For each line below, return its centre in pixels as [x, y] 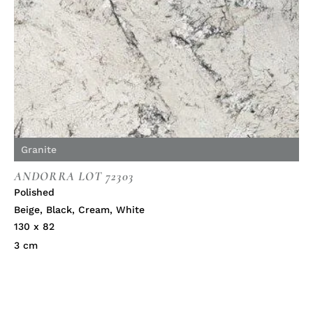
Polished [34, 192]
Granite [39, 150]
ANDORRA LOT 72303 [74, 176]
